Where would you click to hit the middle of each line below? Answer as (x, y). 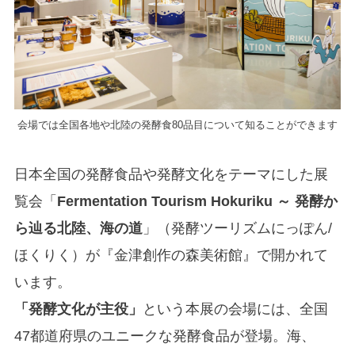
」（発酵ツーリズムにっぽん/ (237, 228)
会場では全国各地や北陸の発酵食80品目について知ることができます (177, 124)
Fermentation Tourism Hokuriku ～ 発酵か (197, 201)
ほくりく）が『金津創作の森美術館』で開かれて (171, 255)
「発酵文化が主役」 (78, 309)
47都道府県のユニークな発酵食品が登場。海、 (164, 336)
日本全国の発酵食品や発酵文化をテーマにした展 (171, 174)
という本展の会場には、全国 (235, 309)
